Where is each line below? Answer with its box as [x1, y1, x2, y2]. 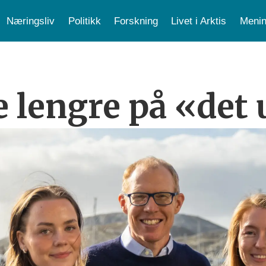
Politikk [68, 15, 101, 27]
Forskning [114, 15, 159, 27]
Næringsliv [7, 15, 55, 27]
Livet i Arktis [171, 15, 227, 27]
